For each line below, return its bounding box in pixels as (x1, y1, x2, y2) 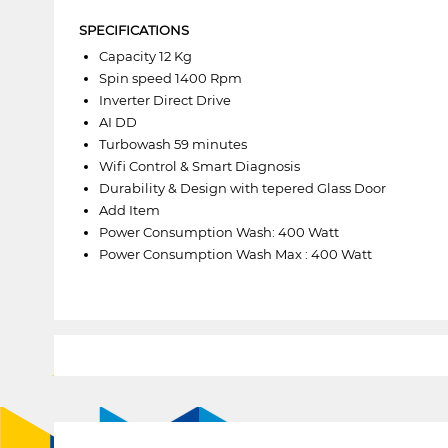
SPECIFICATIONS (78, 21, 189, 38)
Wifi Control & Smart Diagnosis (98, 157, 300, 174)
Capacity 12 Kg (98, 47, 192, 64)
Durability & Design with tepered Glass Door (98, 179, 386, 196)
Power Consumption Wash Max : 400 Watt (98, 245, 372, 262)
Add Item (98, 201, 160, 218)
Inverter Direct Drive (98, 91, 231, 108)
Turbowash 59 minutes (98, 135, 247, 152)
